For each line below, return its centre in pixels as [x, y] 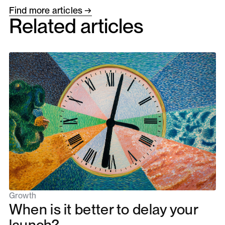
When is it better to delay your [103, 209]
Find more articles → [50, 11]
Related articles [76, 26]
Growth [22, 196]
